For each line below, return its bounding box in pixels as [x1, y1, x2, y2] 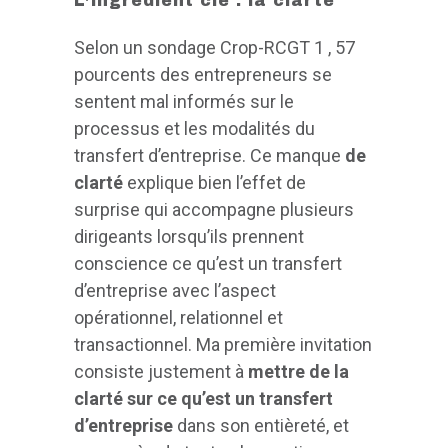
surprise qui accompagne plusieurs [74, 199, 354, 221]
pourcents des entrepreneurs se [74, 64, 332, 86]
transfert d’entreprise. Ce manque [74, 145, 345, 167]
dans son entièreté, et [173, 415, 349, 437]
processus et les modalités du [74, 118, 315, 140]
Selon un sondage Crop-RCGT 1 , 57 [74, 37, 355, 59]
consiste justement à [74, 361, 248, 383]
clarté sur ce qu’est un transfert [74, 388, 333, 410]
